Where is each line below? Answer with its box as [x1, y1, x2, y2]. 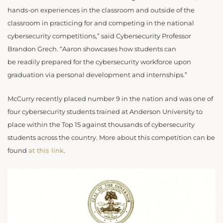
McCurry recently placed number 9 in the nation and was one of [7, 95, 213, 103]
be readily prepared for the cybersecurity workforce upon [7, 58, 191, 66]
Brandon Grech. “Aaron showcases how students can [7, 45, 176, 53]
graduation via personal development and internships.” [7, 71, 189, 79]
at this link [28, 147, 64, 155]
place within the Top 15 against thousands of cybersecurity [7, 121, 195, 129]
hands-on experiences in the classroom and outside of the [7, 6, 195, 14]
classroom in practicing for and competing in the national [7, 19, 194, 27]
